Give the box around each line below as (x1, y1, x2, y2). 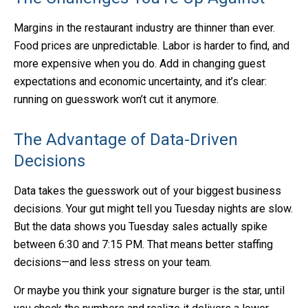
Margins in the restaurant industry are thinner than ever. (14, 21, 275, 34)
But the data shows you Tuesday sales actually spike (14, 220, 267, 233)
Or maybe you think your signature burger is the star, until (14, 284, 285, 297)
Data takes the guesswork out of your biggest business (14, 184, 281, 197)
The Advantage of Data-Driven (14, 130, 238, 149)
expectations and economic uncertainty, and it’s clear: (14, 75, 267, 88)
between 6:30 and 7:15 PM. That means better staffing (14, 238, 273, 251)
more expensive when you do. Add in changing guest (14, 57, 265, 70)
